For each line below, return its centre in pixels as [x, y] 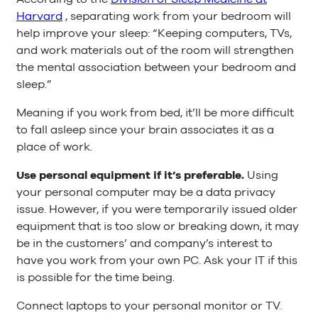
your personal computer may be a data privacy [146, 192]
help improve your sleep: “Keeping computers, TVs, [154, 33]
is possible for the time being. [95, 277]
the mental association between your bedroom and [156, 67]
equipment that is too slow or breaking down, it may [158, 226]
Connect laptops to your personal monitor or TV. [149, 306]
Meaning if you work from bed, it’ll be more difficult [155, 113]
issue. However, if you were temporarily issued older [157, 209]
